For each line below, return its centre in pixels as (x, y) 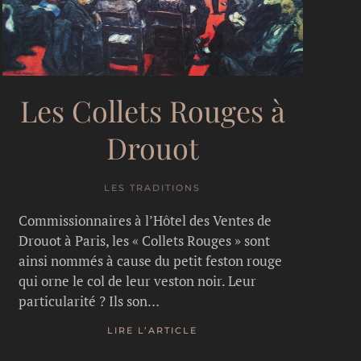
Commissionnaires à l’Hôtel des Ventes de (145, 220)
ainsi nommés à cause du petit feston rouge (150, 260)
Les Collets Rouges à (152, 110)
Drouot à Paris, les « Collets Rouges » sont (144, 240)
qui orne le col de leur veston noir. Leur (137, 280)
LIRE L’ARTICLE (153, 331)
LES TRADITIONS (153, 187)
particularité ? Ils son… (89, 301)
